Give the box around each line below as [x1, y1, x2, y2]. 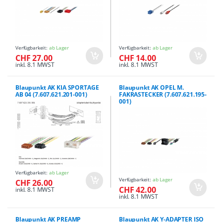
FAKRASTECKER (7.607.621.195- [119, 90, 207, 99]
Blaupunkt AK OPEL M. [119, 83, 184, 92]
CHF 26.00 [15, 177, 53, 188]
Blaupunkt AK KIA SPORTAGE [15, 83, 99, 92]
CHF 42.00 [119, 184, 156, 195]
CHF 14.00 [119, 53, 156, 64]
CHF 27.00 [15, 53, 53, 64]
